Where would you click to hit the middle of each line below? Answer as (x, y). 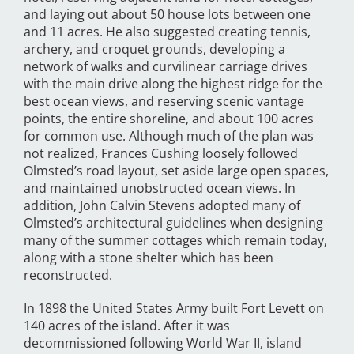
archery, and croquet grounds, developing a (154, 49)
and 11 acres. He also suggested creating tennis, (167, 32)
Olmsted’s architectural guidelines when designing (173, 223)
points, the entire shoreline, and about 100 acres (169, 119)
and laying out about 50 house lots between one (167, 15)
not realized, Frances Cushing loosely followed (161, 154)
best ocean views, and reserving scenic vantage (164, 102)
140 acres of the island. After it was (127, 326)
